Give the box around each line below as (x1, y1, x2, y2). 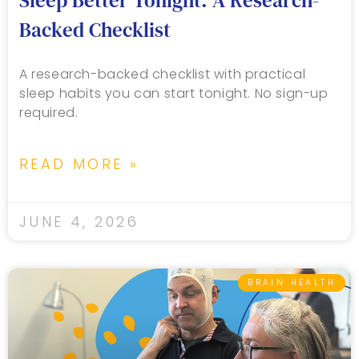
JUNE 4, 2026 (19, 212, 139, 232)
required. (19, 103, 79, 123)
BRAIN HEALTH (248, 276, 336, 289)
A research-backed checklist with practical (19, 65, 306, 84)
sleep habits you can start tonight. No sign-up (19, 84, 329, 103)
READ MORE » (19, 154, 139, 175)
